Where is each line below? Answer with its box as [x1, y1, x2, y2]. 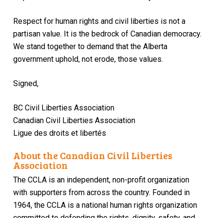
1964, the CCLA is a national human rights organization [13, 200, 198, 210]
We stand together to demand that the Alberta [13, 41, 167, 51]
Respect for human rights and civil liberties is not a [13, 16, 185, 26]
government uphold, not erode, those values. [13, 54, 163, 64]
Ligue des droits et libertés [13, 128, 106, 138]
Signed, [13, 78, 38, 88]
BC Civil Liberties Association [13, 103, 114, 112]
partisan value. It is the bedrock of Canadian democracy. [13, 29, 201, 38]
